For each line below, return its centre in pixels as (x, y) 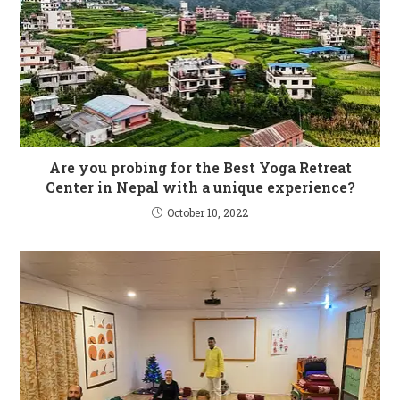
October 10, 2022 (208, 213)
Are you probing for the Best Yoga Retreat (200, 168)
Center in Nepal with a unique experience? (200, 187)
